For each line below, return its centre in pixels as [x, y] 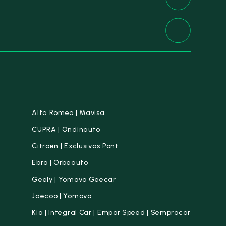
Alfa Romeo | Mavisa [68, 113]
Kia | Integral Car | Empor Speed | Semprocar [111, 213]
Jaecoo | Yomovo [62, 196]
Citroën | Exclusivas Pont [75, 146]
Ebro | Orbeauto [60, 163]
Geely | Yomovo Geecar [74, 179]
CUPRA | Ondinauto [66, 129]
